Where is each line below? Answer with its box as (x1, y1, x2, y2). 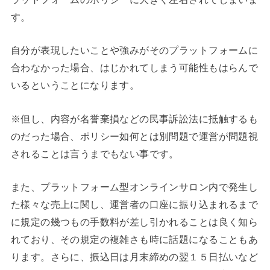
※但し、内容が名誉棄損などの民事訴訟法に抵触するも (10, 113, 259, 124)
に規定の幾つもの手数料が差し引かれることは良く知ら (10, 216, 259, 228)
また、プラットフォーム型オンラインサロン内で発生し (10, 181, 259, 193)
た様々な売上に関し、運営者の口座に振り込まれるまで (10, 199, 259, 210)
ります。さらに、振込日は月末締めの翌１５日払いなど (10, 251, 259, 263)
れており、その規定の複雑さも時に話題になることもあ (10, 234, 259, 245)
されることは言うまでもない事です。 (10, 148, 179, 159)
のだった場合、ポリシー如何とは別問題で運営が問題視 (10, 130, 259, 142)
